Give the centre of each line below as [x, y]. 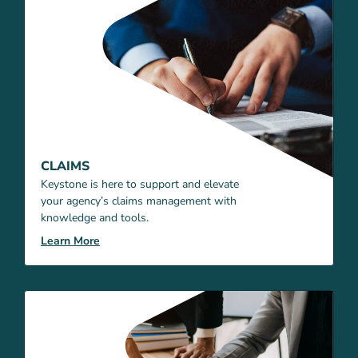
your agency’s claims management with [139, 201]
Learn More [70, 241]
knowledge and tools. [95, 218]
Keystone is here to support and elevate [140, 185]
